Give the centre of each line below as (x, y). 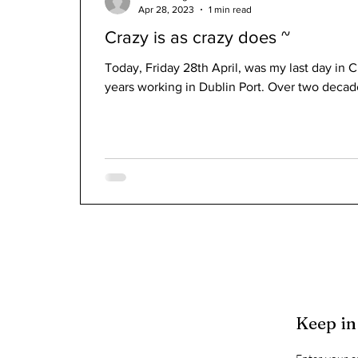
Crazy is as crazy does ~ (197, 37)
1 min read (230, 9)
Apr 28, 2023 (166, 9)
